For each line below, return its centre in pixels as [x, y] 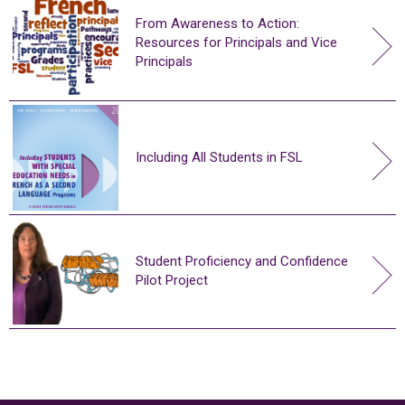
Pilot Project [172, 281]
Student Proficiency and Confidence [242, 262]
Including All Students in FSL [219, 157]
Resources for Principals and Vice [236, 42]
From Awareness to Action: [217, 23]
